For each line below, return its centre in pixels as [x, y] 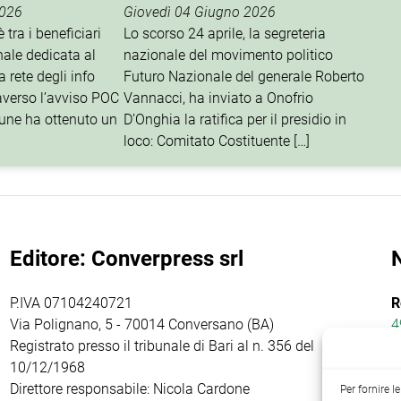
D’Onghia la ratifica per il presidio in [235, 120]
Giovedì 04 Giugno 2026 [200, 13]
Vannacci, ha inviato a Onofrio [219, 98]
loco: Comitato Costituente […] [217, 141]
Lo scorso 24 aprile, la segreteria [225, 34]
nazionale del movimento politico [229, 55]
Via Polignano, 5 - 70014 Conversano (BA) [141, 324]
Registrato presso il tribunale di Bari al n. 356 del [162, 346]
